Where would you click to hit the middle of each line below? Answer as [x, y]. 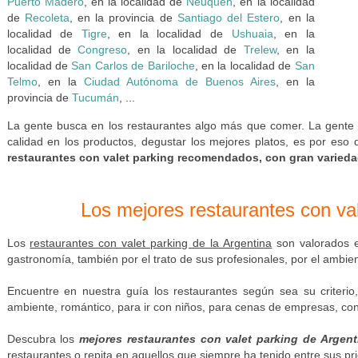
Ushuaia [252, 34]
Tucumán [95, 97]
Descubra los [43, 339]
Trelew [260, 50]
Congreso [103, 50]
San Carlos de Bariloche [133, 66]
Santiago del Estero [229, 18]
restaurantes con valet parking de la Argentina [151, 243]
